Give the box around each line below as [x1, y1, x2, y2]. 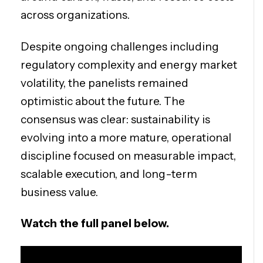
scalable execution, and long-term [21, 167, 197, 181]
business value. [21, 185, 98, 199]
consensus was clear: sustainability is [21, 112, 210, 126]
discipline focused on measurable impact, [21, 149, 236, 163]
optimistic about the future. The [21, 94, 185, 108]
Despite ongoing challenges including [21, 39, 219, 53]
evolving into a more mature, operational [21, 130, 231, 144]
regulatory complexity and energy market [21, 58, 237, 72]
